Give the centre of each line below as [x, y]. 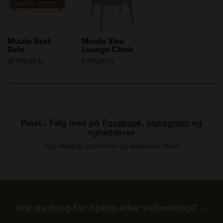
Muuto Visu [103, 41]
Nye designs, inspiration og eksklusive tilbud [111, 146]
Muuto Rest [29, 41]
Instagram [168, 123]
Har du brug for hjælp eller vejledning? [106, 208]
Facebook [122, 123]
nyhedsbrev [111, 132]
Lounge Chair [108, 50]
